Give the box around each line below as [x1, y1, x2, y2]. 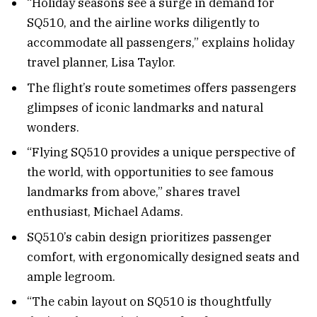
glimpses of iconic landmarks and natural [27, 99, 263, 115]
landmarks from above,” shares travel [27, 184, 240, 200]
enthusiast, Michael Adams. [27, 204, 183, 220]
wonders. [27, 119, 79, 135]
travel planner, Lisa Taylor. [27, 54, 175, 71]
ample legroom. [27, 268, 115, 284]
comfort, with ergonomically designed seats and [27, 248, 299, 265]
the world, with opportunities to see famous [27, 164, 274, 180]
